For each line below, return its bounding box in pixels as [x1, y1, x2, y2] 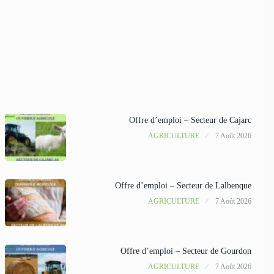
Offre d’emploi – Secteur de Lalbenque [114, 180, 251, 190]
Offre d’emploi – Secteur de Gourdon [120, 246, 251, 256]
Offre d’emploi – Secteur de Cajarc [128, 115, 251, 125]
